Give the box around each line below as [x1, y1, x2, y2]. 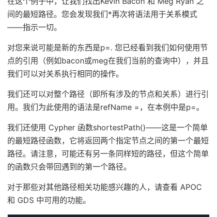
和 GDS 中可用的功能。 [7, 195, 91, 205]
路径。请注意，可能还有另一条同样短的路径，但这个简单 [7, 148, 209, 158]
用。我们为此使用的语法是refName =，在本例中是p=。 [7, 102, 204, 112]
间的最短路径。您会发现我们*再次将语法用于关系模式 [7, 9, 197, 19]
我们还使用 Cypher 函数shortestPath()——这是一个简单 [7, 122, 208, 132]
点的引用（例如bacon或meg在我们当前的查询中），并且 [7, 55, 209, 65]
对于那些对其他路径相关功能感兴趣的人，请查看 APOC [7, 182, 202, 192]
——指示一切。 [7, 22, 62, 32]
